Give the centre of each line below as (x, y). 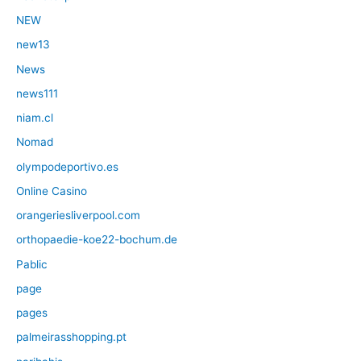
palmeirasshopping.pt (71, 337)
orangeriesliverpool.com (78, 216)
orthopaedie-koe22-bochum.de (97, 240)
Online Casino (52, 191)
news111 (37, 93)
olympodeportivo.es (67, 166)
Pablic (32, 264)
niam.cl (35, 118)
